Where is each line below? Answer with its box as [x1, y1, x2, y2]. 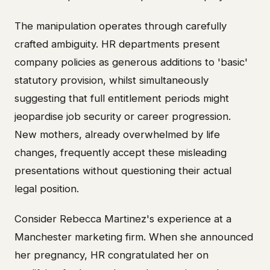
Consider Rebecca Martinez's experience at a [14, 213, 231, 225]
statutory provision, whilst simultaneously [14, 74, 209, 87]
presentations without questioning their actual [14, 165, 231, 177]
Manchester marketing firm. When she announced [14, 231, 253, 243]
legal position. [14, 183, 79, 195]
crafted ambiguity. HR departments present [14, 38, 220, 51]
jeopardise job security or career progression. [14, 110, 231, 123]
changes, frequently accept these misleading [14, 146, 227, 159]
